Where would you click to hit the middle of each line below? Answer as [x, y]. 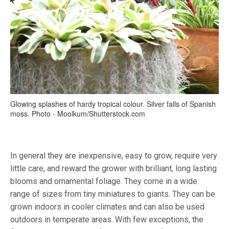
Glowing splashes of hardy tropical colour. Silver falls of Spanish [113, 104]
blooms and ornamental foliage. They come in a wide [104, 181]
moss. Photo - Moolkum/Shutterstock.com [78, 114]
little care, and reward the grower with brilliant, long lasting [113, 169]
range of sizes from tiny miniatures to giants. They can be [113, 194]
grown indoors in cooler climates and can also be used [107, 207]
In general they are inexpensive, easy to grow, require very [114, 156]
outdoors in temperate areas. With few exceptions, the [107, 220]
